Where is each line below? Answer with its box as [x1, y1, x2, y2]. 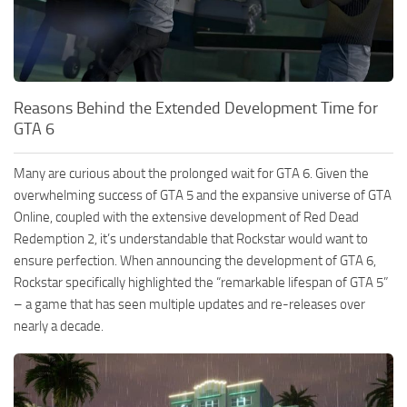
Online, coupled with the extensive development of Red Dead [14, 209, 359, 226]
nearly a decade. [14, 318, 104, 335]
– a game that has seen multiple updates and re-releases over [14, 296, 365, 313]
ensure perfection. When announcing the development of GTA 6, [14, 253, 376, 270]
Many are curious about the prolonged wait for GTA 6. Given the [14, 165, 369, 183]
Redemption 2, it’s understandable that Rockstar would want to [14, 231, 368, 248]
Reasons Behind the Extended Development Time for [14, 98, 378, 119]
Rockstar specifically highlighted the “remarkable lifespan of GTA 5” [14, 274, 388, 292]
